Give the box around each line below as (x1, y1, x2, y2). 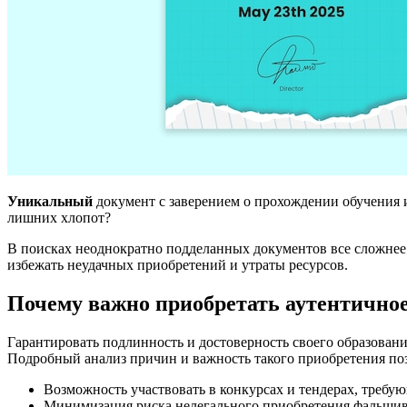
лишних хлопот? (7, 209, 111, 225)
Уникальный (7, 193, 93, 209)
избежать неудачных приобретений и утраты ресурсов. (7, 256, 348, 273)
